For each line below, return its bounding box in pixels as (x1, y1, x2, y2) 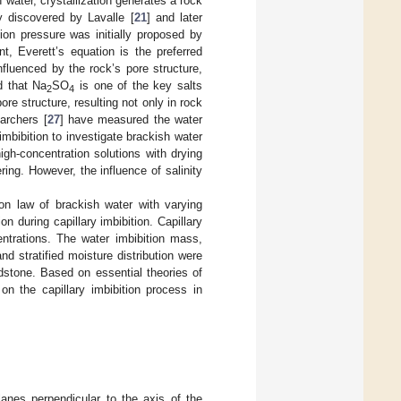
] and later (146, 10, 203, 24)
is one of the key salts (74, 78, 203, 92)
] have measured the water (59, 112, 203, 126)
